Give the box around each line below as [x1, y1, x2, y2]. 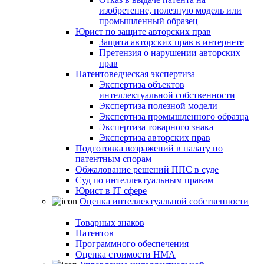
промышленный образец [99, 16, 198, 26]
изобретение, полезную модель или [99, 5, 242, 15]
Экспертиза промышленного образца [99, 111, 249, 121]
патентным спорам [75, 154, 151, 164]
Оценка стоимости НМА [75, 249, 176, 259]
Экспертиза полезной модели [99, 101, 217, 111]
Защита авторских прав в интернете [99, 37, 244, 47]
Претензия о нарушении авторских [99, 48, 240, 58]
